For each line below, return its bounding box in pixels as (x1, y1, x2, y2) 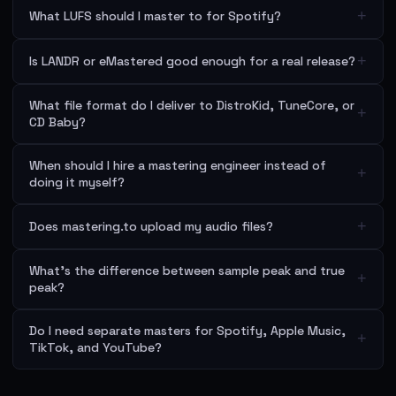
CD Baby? (29, 113, 86, 130)
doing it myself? (29, 173, 125, 190)
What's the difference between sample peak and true (29, 262, 345, 278)
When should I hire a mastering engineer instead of (29, 156, 326, 173)
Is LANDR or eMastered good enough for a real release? (29, 52, 355, 69)
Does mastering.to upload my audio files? (29, 217, 273, 234)
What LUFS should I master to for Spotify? (29, 7, 281, 24)
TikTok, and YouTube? (29, 339, 162, 355)
